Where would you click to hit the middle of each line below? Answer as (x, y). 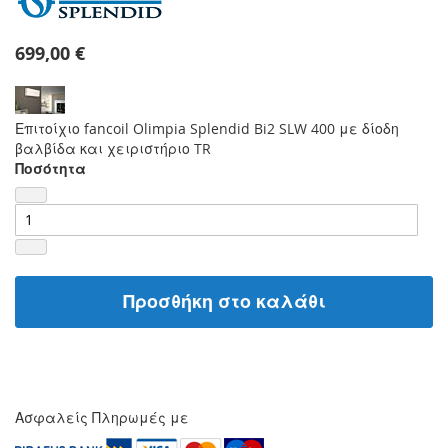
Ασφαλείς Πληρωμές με (102, 417)
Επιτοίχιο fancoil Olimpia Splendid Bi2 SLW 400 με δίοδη (207, 128)
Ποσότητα (50, 168)
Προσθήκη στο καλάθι (224, 301)
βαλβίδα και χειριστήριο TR (113, 148)
